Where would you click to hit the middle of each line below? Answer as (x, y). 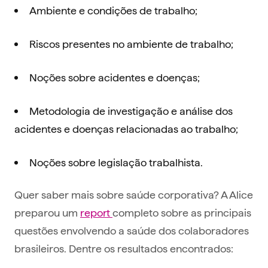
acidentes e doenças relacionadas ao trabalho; (126, 128)
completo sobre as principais (182, 212)
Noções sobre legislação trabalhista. (116, 162)
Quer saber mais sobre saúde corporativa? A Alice (134, 194)
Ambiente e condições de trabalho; (113, 10)
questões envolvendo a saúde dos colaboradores (132, 230)
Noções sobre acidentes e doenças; (115, 77)
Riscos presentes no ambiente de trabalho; (131, 43)
